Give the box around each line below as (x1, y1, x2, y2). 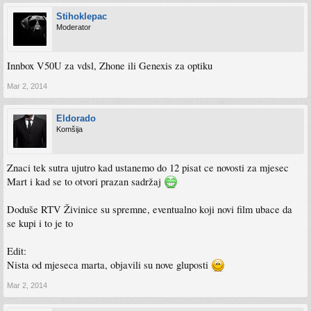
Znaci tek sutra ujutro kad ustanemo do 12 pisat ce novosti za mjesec (7, 161, 289, 175)
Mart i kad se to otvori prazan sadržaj (7, 175, 164, 189)
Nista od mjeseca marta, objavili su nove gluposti (7, 258, 211, 272)
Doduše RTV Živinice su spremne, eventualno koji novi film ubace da (7, 203, 292, 217)
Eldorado (56, 113, 96, 124)
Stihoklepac (56, 11, 107, 22)
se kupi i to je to (7, 217, 73, 230)
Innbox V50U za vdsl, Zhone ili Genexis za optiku (7, 59, 212, 73)
